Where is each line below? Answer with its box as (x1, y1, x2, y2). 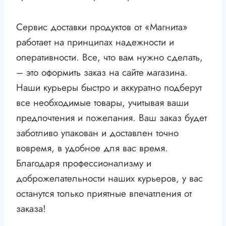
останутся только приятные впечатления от (16, 187, 192, 201)
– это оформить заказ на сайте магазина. (16, 66, 188, 80)
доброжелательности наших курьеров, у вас (16, 172, 203, 186)
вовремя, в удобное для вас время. (16, 141, 168, 155)
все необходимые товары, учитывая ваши (16, 96, 189, 110)
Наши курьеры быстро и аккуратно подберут (16, 81, 202, 95)
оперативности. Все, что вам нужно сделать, (16, 50, 203, 65)
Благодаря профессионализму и (16, 156, 151, 171)
